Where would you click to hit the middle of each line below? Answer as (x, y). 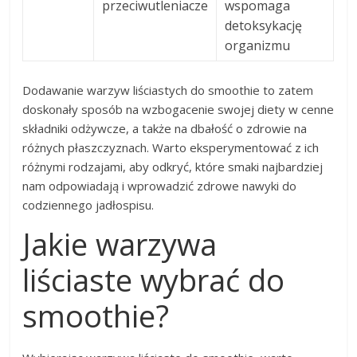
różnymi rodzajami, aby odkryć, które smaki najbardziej (173, 167)
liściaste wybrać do (154, 280)
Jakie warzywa (120, 244)
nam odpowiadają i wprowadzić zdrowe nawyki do (160, 186)
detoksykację (264, 26)
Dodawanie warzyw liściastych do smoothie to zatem (168, 90)
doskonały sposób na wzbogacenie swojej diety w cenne (178, 110)
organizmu (258, 46)
